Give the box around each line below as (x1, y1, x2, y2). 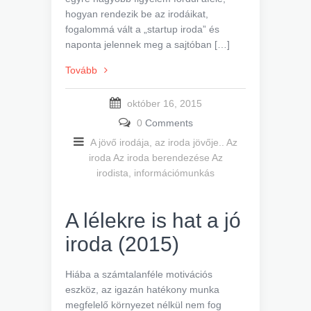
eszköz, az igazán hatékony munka (65, 284, 219, 296)
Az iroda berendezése (112, 152, 210, 164)
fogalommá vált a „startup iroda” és (65, 24, 219, 35)
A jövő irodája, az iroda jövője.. (90, 137, 224, 149)
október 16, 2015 (126, 98, 202, 110)
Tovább (65, 65, 97, 76)
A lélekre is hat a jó (65, 209, 241, 233)
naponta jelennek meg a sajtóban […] (65, 39, 230, 51)
